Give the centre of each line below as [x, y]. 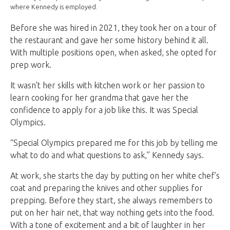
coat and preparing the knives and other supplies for [107, 188]
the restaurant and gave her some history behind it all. [109, 40]
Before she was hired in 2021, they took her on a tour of [113, 27]
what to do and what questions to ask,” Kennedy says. [107, 155]
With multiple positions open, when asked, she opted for [113, 52]
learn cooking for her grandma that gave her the [99, 97]
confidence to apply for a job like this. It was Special [104, 110]
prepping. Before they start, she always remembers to [111, 200]
